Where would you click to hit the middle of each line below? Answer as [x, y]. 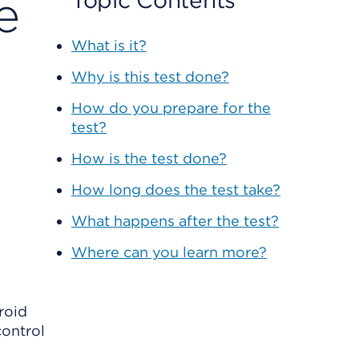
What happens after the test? [175, 221]
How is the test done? [149, 158]
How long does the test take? [175, 190]
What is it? [109, 45]
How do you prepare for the [171, 108]
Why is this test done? [150, 77]
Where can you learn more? [169, 252]
